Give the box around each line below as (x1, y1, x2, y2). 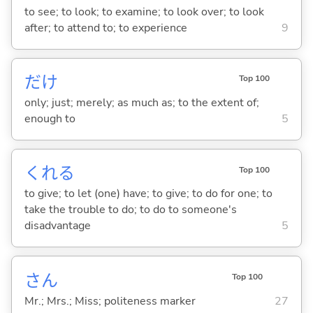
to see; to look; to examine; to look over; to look (24, 4, 264, 20)
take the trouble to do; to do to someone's (24, 202, 237, 218)
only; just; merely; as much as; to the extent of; (24, 95, 259, 111)
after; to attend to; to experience (24, 20, 187, 36)
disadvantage (24, 218, 91, 234)
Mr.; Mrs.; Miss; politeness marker (24, 293, 196, 309)
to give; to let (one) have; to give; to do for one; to (24, 186, 272, 202)
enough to (24, 111, 75, 127)
